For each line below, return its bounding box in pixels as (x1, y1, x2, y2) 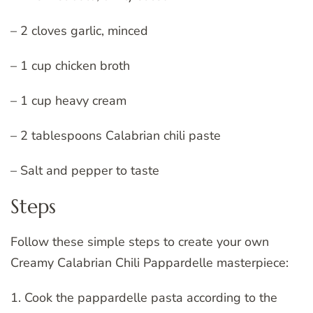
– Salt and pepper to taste (10, 161, 159, 179)
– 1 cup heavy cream (10, 92, 126, 109)
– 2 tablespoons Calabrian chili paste (10, 126, 221, 144)
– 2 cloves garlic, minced (10, 22, 148, 39)
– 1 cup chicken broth (10, 57, 130, 74)
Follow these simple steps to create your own (10, 233, 269, 250)
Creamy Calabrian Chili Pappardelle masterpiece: (10, 254, 289, 271)
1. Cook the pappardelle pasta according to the (10, 289, 277, 306)
